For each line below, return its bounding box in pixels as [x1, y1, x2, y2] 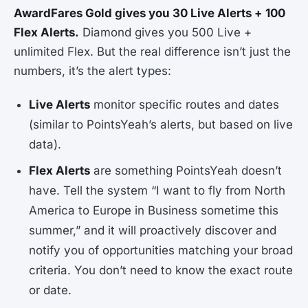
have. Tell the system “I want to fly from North [29, 183, 286, 197]
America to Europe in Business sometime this [29, 203, 279, 217]
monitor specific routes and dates [90, 98, 280, 112]
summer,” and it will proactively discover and [29, 223, 277, 237]
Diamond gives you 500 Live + [79, 25, 252, 39]
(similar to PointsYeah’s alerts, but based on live [29, 118, 294, 132]
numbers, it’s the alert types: [14, 63, 171, 78]
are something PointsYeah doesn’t [90, 163, 283, 177]
